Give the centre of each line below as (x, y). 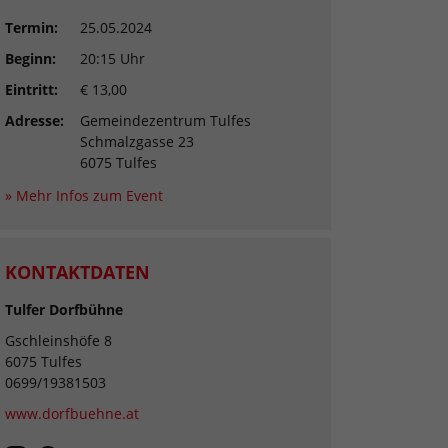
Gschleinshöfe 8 (58, 341)
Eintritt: (31, 90)
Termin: (31, 28)
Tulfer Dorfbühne (64, 310)
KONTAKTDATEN (77, 272)
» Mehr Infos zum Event (84, 196)
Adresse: (34, 121)
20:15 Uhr (112, 59)
